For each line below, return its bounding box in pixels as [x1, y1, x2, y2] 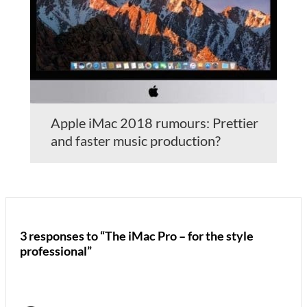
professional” [20, 243, 92, 258]
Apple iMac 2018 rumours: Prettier [51, 114, 258, 131]
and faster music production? [51, 132, 221, 149]
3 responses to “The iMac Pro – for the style [20, 228, 254, 243]
